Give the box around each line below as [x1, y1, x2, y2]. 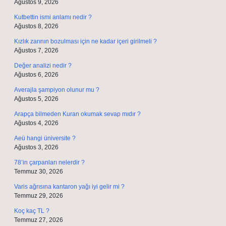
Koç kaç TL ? [14, 207, 49, 214]
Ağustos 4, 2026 [14, 120, 59, 127]
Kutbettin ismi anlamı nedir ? [14, 14, 92, 21]
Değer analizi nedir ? [14, 62, 72, 69]
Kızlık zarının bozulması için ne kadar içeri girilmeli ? [14, 38, 157, 45]
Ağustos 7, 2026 [14, 47, 59, 54]
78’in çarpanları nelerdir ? [14, 159, 85, 166]
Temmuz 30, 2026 [14, 168, 63, 175]
